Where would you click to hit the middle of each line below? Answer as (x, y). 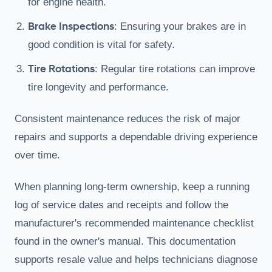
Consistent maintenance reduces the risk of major (127, 118)
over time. (37, 155)
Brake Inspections (71, 26)
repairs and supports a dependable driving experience (136, 137)
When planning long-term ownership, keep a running (132, 186)
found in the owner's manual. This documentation (125, 241)
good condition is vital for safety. (101, 44)
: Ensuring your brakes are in (180, 26)
